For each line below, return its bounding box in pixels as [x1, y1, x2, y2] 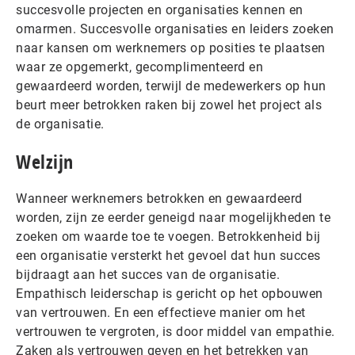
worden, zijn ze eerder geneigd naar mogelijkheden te [16, 210, 330, 225]
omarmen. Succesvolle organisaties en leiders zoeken [16, 21, 334, 36]
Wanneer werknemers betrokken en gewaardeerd [16, 191, 303, 206]
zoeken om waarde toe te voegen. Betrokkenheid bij [16, 229, 321, 244]
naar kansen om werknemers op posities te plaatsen [16, 40, 326, 55]
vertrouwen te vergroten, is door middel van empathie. [16, 324, 335, 339]
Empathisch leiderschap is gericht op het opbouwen [16, 286, 323, 301]
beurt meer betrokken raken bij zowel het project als [16, 97, 322, 113]
